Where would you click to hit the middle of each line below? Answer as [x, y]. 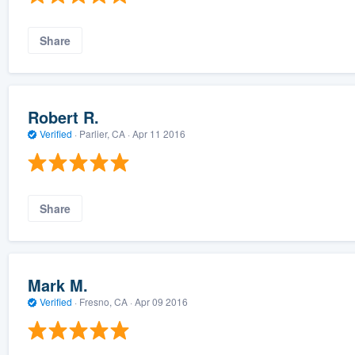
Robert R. [63, 116]
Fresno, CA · [105, 301]
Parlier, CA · [104, 133]
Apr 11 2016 [158, 133]
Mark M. [57, 284]
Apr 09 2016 [161, 301]
